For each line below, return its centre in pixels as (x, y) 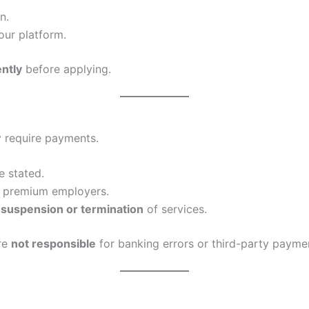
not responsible (53, 244)
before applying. (67, 69)
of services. (175, 209)
